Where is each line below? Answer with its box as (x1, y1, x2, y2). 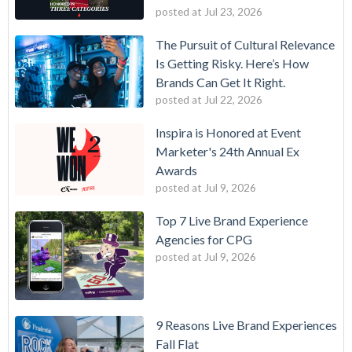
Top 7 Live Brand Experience (156, 213, 308, 229)
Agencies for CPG (156, 232, 252, 247)
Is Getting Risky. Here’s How (156, 55, 309, 71)
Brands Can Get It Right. (156, 74, 285, 90)
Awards (156, 163, 197, 178)
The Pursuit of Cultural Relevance (156, 36, 335, 52)
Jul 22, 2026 (204, 93, 262, 106)
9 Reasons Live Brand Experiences (156, 317, 337, 332)
